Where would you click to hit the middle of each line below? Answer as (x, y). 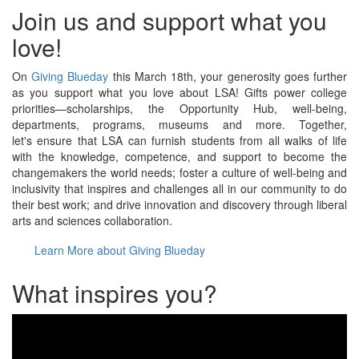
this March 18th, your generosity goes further (228, 76)
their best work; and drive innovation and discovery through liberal (179, 204)
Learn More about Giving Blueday (120, 250)
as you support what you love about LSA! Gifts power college (179, 92)
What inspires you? (115, 293)
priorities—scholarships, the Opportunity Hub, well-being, (179, 108)
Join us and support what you (169, 20)
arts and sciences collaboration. (92, 220)
